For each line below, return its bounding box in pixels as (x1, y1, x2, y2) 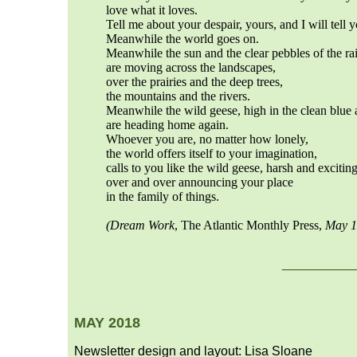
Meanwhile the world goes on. (106, 31, 259, 45)
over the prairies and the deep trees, (106, 74, 283, 88)
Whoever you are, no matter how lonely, (106, 131, 308, 146)
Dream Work (110, 218, 175, 232)
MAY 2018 (74, 314, 140, 331)
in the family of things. (106, 189, 219, 203)
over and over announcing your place (106, 175, 293, 189)
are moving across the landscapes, (106, 60, 276, 74)
